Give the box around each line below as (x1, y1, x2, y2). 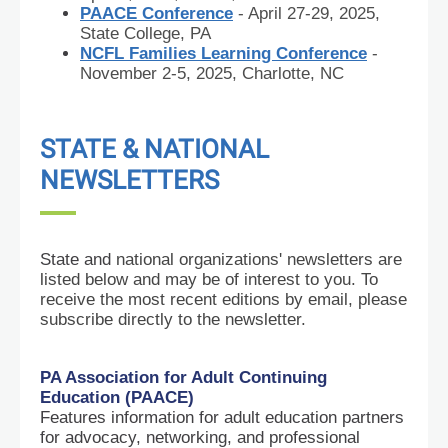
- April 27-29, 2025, (233, 4, 380, 23)
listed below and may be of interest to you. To (40, 270, 378, 289)
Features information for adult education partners (40, 408, 404, 427)
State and (40, 250, 111, 269)
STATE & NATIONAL (40, 134, 269, 164)
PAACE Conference (80, 4, 233, 23)
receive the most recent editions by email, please (40, 290, 407, 309)
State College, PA (80, 24, 211, 43)
